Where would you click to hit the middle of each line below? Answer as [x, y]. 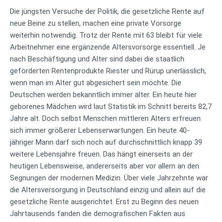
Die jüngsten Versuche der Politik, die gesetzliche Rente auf [107, 11]
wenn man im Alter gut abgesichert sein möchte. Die [96, 83]
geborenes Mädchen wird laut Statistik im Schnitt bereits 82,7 [111, 106]
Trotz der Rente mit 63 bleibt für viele [141, 35]
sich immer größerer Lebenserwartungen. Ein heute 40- [100, 130]
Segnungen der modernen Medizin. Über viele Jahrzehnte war [109, 178]
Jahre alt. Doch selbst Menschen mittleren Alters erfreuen [105, 118]
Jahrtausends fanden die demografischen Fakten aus [98, 213]
